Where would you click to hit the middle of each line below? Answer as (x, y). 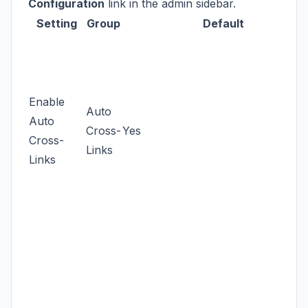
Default (223, 23)
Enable (47, 101)
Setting (57, 23)
